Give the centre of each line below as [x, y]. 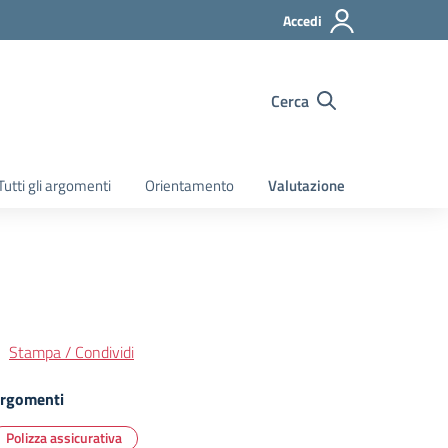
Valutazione [306, 185]
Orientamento [189, 185]
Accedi [302, 20]
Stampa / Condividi [71, 352]
